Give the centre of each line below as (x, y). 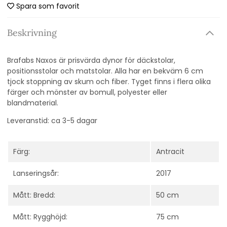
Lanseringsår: (36, 174)
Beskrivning (32, 33)
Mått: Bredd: (34, 195)
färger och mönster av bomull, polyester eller (87, 92)
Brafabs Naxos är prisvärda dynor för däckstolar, (91, 61)
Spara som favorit (48, 6)
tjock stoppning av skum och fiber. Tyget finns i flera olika (109, 82)
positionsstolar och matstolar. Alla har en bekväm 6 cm (105, 71)
